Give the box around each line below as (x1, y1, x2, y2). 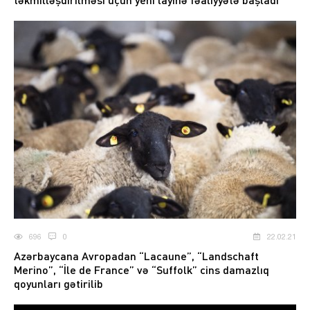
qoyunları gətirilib (14, 277, 103, 291)
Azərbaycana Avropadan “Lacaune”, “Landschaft (14, 249, 259, 263)
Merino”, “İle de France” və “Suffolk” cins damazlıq (14, 263, 269, 277)
